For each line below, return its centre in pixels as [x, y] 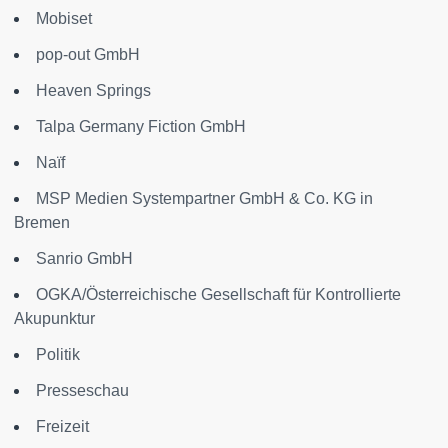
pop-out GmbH [88, 55]
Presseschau [82, 391]
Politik [58, 355]
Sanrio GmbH [84, 259]
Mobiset [64, 19]
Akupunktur [54, 319]
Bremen [42, 223]
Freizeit [62, 427]
